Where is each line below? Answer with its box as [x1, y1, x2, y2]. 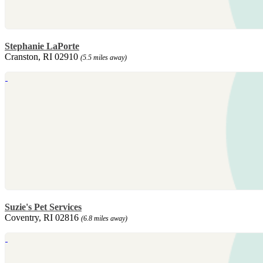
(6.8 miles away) [81, 214, 127, 223]
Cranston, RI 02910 [5, 52, 80, 62]
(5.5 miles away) [80, 53, 127, 62]
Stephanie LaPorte [5, 41, 79, 52]
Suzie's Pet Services [5, 202, 82, 213]
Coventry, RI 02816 [5, 213, 81, 223]
